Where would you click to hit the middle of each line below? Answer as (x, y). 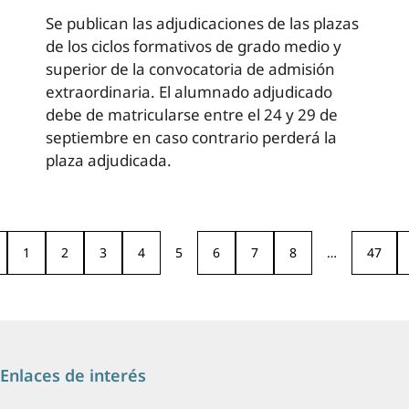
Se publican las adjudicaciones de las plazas (202, 23)
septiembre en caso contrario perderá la (191, 137)
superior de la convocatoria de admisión (190, 68)
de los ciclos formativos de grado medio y (194, 46)
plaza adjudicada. (109, 160)
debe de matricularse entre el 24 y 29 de (192, 114)
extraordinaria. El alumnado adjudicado (189, 91)
